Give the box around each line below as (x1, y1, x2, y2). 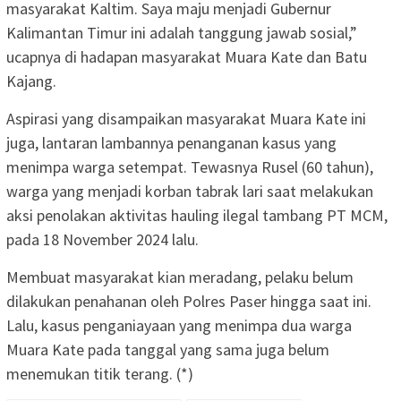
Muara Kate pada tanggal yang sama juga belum (6, 339, 329, 361)
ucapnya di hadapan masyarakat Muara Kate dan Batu (6, 47, 367, 68)
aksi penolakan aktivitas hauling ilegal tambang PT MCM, (6, 205, 388, 226)
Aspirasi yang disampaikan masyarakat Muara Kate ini (6, 108, 366, 130)
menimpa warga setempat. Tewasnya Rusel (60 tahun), (6, 157, 373, 178)
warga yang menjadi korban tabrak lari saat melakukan (6, 181, 373, 202)
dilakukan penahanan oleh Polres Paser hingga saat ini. (6, 291, 371, 312)
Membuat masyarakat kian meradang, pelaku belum (6, 267, 354, 288)
